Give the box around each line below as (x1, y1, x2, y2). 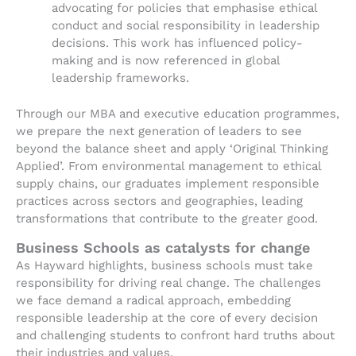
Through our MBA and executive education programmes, (16, 106, 339, 121)
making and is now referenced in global (52, 53, 280, 68)
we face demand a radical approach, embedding (16, 292, 291, 308)
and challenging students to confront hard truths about (16, 327, 335, 342)
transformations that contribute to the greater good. (16, 211, 318, 226)
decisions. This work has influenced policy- (52, 36, 303, 51)
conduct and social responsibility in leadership (52, 18, 319, 33)
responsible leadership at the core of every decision (16, 310, 318, 325)
